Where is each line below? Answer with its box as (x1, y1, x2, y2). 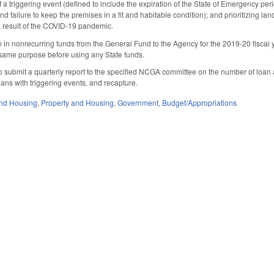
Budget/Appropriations (162, 97, 237, 108)
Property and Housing (41, 97, 114, 108)
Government (117, 97, 159, 108)
